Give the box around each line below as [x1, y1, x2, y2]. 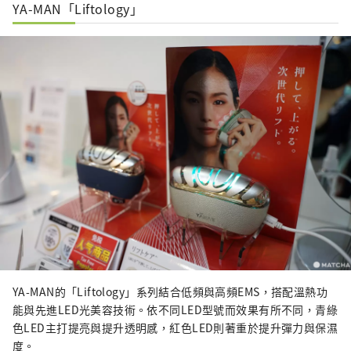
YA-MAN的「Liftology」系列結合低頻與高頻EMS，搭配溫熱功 [13, 283, 328, 299]
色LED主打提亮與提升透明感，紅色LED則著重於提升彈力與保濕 [13, 319, 338, 335]
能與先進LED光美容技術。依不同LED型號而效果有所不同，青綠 [13, 301, 338, 317]
